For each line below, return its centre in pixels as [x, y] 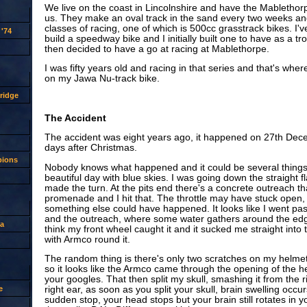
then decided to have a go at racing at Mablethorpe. [157, 49]
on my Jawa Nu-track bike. [102, 79]
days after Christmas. [90, 148]
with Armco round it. [87, 239]
